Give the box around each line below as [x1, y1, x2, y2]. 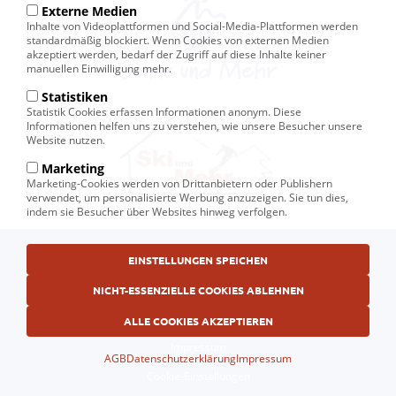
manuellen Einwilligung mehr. [27, 61, 171, 77]
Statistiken [42, 88, 108, 106]
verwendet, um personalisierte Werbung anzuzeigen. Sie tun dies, [27, 190, 348, 206]
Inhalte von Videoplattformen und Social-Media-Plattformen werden [27, 19, 358, 34]
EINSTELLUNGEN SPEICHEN [128, 252, 268, 267]
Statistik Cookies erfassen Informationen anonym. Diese [27, 104, 301, 120]
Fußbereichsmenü [13, 244, 167, 269]
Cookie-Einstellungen [146, 369, 250, 385]
